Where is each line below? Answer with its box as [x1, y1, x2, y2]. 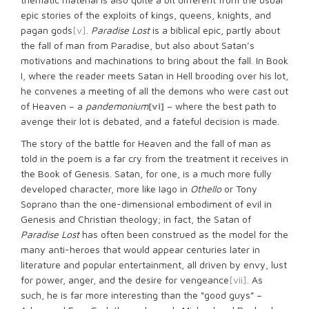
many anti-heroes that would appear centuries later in [21, 243, 260, 255]
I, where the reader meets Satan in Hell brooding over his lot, [21, 70, 288, 81]
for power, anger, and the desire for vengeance [21, 274, 229, 286]
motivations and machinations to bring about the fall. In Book [21, 54, 288, 66]
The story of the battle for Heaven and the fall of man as [21, 137, 271, 149]
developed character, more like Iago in [21, 183, 190, 195]
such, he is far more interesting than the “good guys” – [21, 289, 262, 301]
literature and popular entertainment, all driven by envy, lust [21, 259, 287, 270]
